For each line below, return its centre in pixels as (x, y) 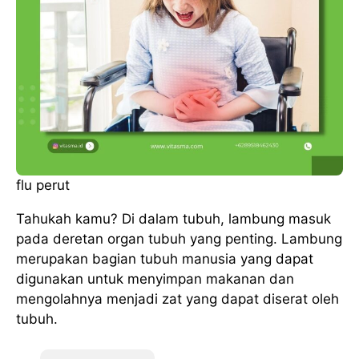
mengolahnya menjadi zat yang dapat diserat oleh (177, 298)
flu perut (43, 185)
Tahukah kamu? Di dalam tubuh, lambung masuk (173, 218)
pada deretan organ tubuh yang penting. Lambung (179, 238)
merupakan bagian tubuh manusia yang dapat (165, 258)
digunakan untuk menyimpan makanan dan (155, 278)
